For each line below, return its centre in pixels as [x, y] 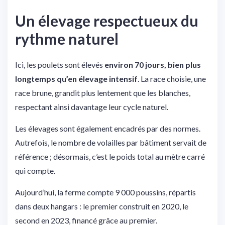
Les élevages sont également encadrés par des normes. [108, 128]
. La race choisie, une [172, 78]
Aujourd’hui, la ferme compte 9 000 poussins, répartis [105, 192]
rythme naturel [67, 38]
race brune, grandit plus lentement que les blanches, [103, 92]
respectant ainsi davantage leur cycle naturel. [92, 106]
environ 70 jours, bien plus [153, 64]
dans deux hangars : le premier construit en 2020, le [102, 206]
